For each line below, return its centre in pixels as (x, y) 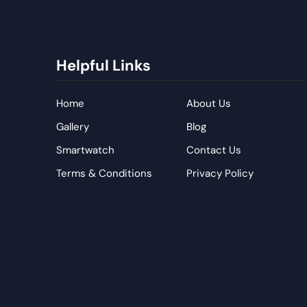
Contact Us (213, 150)
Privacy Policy (220, 174)
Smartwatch (85, 150)
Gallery (73, 127)
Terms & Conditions (104, 174)
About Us (208, 104)
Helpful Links (103, 66)
